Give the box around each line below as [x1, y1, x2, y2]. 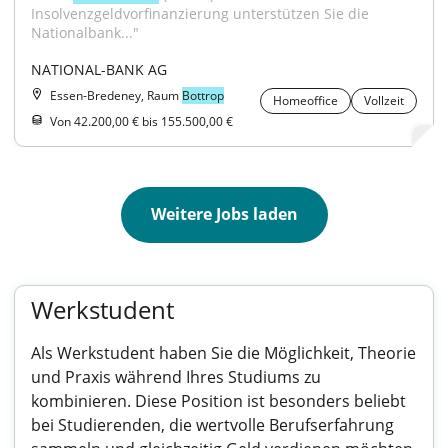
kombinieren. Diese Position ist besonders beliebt [31, 390, 406, 412]
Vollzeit [364, 92, 404, 109]
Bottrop [182, 87, 224, 104]
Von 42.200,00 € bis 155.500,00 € [50, 113, 233, 130]
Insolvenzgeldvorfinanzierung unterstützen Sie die [31, 4, 369, 23]
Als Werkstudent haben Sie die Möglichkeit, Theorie [31, 342, 416, 364]
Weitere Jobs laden [150, 203, 298, 225]
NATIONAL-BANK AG [31, 60, 167, 79]
